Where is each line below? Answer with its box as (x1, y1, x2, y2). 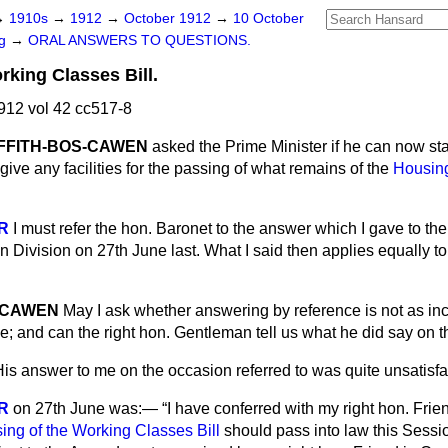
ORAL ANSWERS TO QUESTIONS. (28, 33, 251, 48)
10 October (233, 11, 304, 26)
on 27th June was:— (13, 400, 162, 417)
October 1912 (124, 11, 215, 26)
